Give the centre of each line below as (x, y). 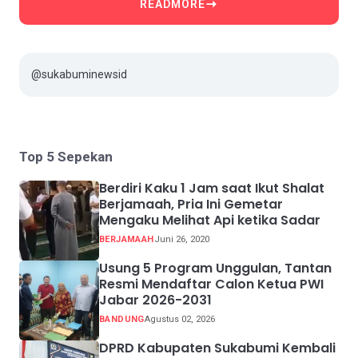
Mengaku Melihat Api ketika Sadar (209, 221)
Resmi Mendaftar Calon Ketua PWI (211, 284)
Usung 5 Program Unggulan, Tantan (215, 268)
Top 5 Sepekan (66, 157)
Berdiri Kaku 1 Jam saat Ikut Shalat (211, 189)
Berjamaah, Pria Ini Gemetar (191, 205)
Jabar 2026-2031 (155, 300)
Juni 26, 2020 (181, 240)
